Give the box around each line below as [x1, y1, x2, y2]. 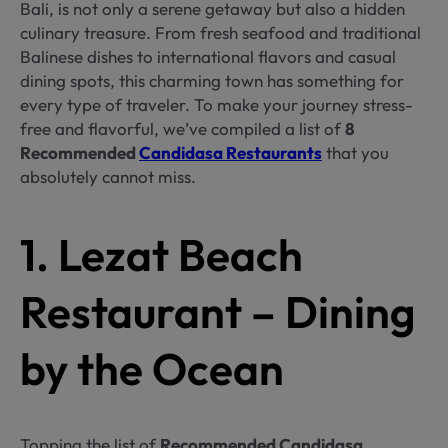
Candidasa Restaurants [139, 142, 322, 164]
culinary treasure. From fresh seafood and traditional [20, 22, 421, 44]
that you [322, 142, 389, 164]
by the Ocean [20, 340, 284, 396]
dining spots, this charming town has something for [20, 70, 404, 92]
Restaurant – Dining [20, 283, 415, 339]
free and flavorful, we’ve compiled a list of [20, 118, 345, 140]
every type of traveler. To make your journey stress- [20, 94, 413, 116]
